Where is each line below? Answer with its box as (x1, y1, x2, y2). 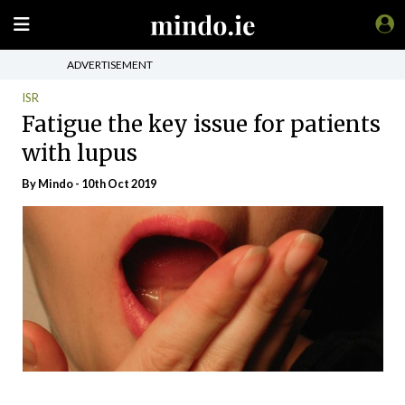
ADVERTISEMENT (67, 57, 153, 71)
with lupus (22, 138, 137, 167)
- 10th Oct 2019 (73, 176, 156, 191)
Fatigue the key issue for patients (22, 109, 381, 138)
